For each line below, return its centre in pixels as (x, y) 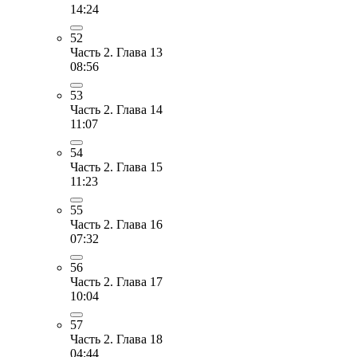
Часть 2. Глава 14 (116, 109)
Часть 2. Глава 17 (116, 281)
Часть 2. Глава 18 (116, 339)
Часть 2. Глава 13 (116, 52)
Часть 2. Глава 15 (116, 167)
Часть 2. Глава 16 (116, 224)
